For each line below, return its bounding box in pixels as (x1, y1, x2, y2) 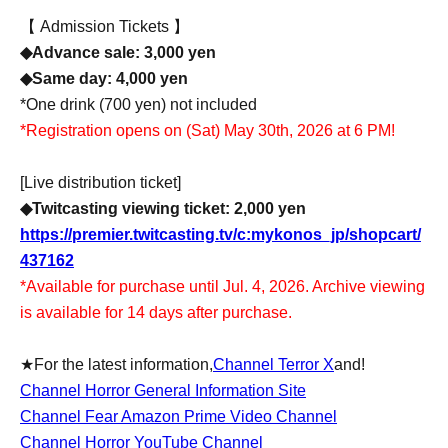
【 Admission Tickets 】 (20, 18, 189, 35)
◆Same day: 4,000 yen (20, 70, 188, 87)
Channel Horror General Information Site (20, 382, 306, 399)
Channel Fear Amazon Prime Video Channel (20, 408, 337, 425)
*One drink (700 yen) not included (20, 96, 257, 113)
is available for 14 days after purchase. (20, 304, 292, 321)
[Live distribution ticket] (20, 174, 181, 191)
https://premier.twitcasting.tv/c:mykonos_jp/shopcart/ (20, 226, 421, 243)
